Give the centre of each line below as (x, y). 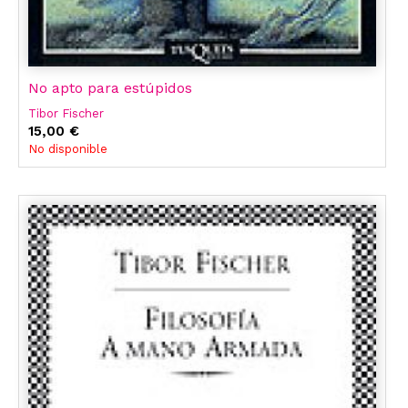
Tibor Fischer (66, 114)
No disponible (68, 149)
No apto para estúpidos (110, 88)
